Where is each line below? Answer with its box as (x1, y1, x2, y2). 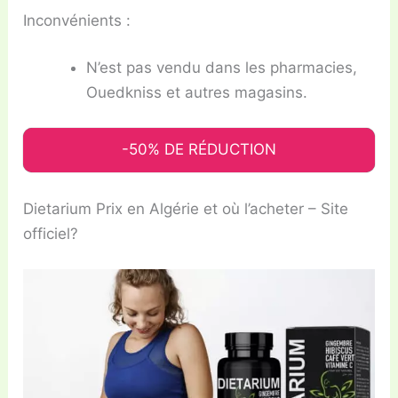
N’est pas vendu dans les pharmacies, (86, 59, 358, 77)
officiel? (23, 225, 79, 243)
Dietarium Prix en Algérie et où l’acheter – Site (23, 200, 349, 219)
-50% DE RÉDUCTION (122, 139, 276, 158)
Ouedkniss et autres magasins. (86, 84, 308, 102)
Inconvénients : (23, 11, 131, 29)
